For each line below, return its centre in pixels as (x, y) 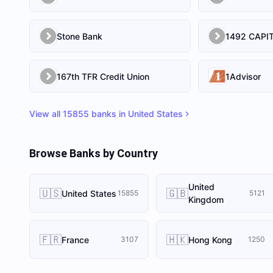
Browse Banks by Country (94, 153)
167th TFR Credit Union (103, 76)
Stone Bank (80, 36)
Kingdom (206, 200)
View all (46, 114)
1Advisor (243, 76)
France (75, 239)
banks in (108, 114)
